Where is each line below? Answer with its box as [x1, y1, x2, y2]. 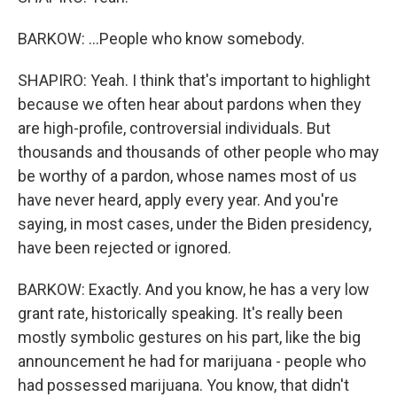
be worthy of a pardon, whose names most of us [18, 167, 357, 185]
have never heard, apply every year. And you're [18, 191, 339, 209]
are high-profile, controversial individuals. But [18, 119, 331, 137]
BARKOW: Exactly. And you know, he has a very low [18, 280, 370, 299]
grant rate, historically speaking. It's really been [18, 304, 343, 323]
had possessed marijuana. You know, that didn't [18, 376, 349, 394]
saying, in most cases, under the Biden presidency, [18, 214, 371, 233]
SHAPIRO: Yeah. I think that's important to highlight [18, 71, 370, 90]
